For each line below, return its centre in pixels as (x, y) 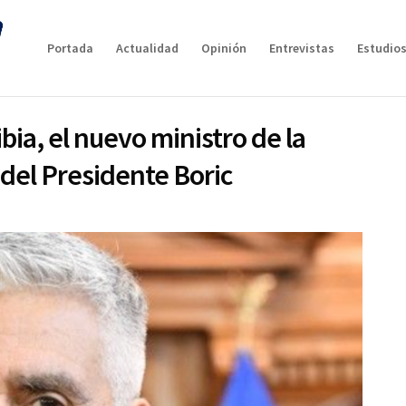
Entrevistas (301, 48)
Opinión (223, 48)
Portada (70, 48)
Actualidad (147, 48)
